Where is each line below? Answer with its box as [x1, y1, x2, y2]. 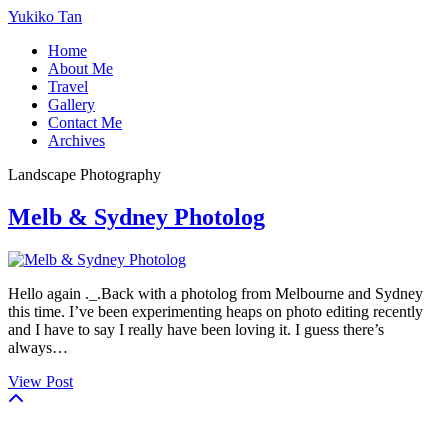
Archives [48, 132, 105, 149]
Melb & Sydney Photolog [8, 203, 265, 230]
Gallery [48, 96, 95, 113]
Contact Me [48, 114, 122, 131]
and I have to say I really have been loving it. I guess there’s [8, 320, 384, 338]
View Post [8, 372, 73, 390]
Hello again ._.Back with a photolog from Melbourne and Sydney [8, 284, 423, 302]
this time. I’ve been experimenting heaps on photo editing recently [8, 302, 423, 320]
